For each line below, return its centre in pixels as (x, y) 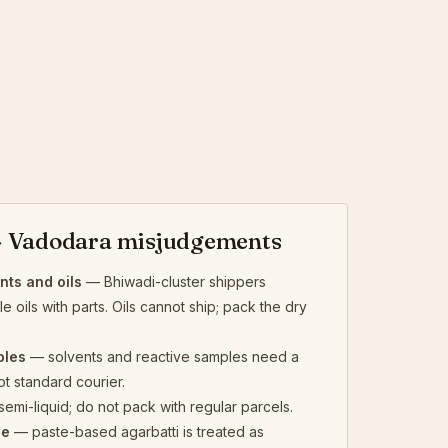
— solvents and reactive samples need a (162, 356)
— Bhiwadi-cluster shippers (174, 281)
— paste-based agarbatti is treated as (137, 431)
